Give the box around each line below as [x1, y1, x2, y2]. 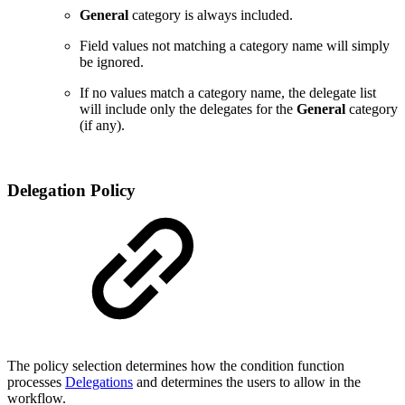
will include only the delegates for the [80, 100, 297, 117]
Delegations [65, 374, 133, 390]
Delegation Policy [7, 181, 136, 201]
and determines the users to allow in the [133, 374, 361, 390]
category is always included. [128, 6, 293, 23]
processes [7, 374, 65, 390]
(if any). [80, 117, 125, 133]
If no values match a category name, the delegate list [80, 84, 376, 100]
